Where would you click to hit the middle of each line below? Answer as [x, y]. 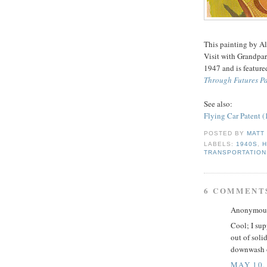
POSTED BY [226, 133]
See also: [218, 104]
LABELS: [220, 144]
